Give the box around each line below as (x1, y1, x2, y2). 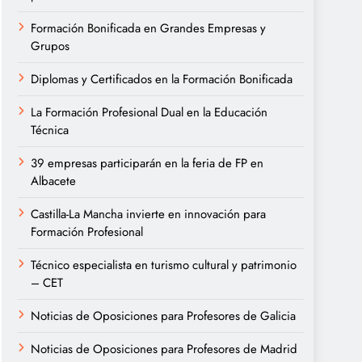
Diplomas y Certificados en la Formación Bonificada (31, 70, 293, 88)
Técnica (31, 121, 69, 139)
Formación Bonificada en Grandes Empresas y (31, 19, 266, 37)
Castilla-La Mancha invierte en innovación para (31, 205, 266, 223)
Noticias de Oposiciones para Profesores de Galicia (31, 307, 296, 325)
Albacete (31, 172, 76, 190)
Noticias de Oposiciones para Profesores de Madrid (31, 340, 297, 358)
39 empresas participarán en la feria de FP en (31, 154, 263, 172)
